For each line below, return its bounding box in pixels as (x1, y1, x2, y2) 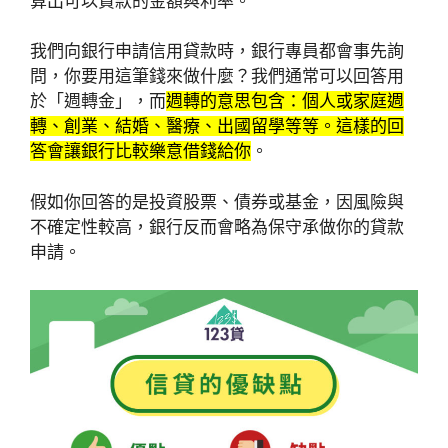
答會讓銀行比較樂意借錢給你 (30, 141, 251, 162)
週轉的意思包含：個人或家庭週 (166, 91, 404, 112)
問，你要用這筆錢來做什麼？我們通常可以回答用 (30, 66, 404, 87)
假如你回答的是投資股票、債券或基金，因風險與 (30, 191, 404, 212)
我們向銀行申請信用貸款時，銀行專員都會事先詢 (30, 41, 404, 62)
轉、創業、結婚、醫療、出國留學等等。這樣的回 (30, 116, 404, 137)
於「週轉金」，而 (30, 91, 166, 112)
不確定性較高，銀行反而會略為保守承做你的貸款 (30, 216, 404, 237)
